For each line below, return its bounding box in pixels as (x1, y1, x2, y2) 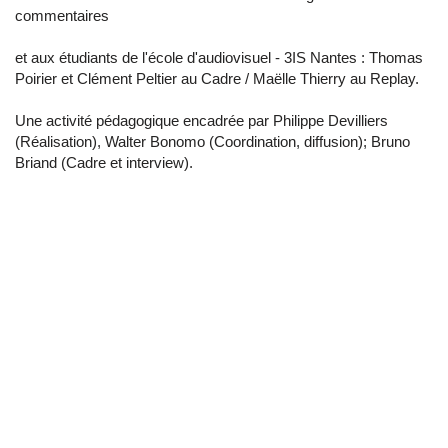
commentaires (15, 7, 109, 25)
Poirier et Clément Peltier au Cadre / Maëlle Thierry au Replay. (15, 70, 419, 88)
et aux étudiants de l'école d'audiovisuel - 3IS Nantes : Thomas (15, 49, 423, 67)
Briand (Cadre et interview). (15, 154, 193, 172)
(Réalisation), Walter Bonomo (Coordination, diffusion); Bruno (15, 133, 410, 151)
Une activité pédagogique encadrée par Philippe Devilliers (15, 112, 388, 130)
